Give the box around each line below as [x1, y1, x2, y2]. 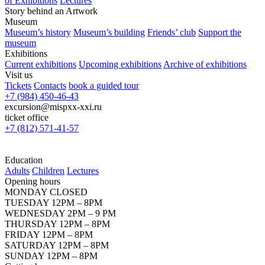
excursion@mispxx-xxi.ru [5, 102, 102, 112]
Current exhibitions [5, 59, 76, 69]
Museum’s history [5, 27, 71, 37]
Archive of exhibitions [163, 59, 247, 69]
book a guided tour [69, 80, 139, 91]
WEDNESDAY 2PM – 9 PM [5, 208, 116, 218]
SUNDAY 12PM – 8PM [5, 251, 98, 261]
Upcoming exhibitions [79, 59, 161, 69]
